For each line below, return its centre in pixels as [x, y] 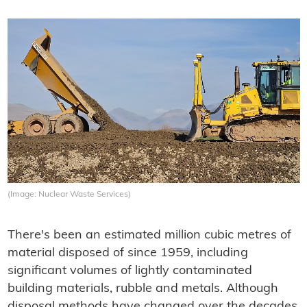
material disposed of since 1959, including [127, 254]
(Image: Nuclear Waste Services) [69, 195]
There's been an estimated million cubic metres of [149, 236]
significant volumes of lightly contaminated [130, 271]
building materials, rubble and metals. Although [143, 289]
